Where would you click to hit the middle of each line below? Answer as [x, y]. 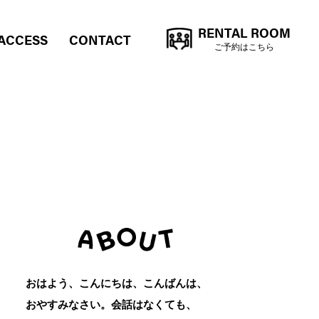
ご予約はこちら [244, 47]
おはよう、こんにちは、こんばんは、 [116, 283]
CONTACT [100, 40]
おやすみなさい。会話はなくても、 [111, 304]
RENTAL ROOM [244, 32]
